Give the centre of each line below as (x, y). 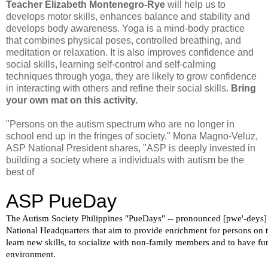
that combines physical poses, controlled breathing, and (124, 41)
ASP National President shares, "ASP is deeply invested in (131, 148)
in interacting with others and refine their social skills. (118, 89)
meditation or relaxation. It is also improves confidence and (130, 53)
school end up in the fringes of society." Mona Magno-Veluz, (132, 136)
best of (20, 172)
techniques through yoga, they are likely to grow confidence (131, 77)
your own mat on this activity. (72, 100)
